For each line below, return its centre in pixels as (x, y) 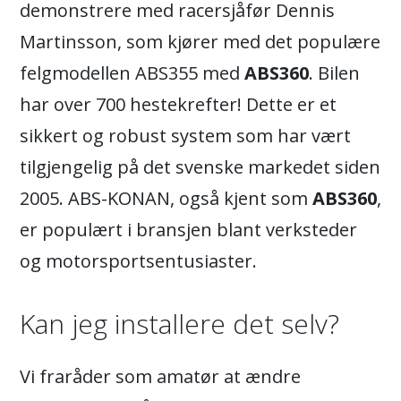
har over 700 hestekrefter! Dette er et (178, 105)
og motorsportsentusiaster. (138, 261)
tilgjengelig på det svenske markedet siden (200, 167)
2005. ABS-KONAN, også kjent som (166, 199)
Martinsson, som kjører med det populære (200, 42)
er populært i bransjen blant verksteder (188, 230)
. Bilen (334, 73)
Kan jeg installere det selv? (179, 324)
